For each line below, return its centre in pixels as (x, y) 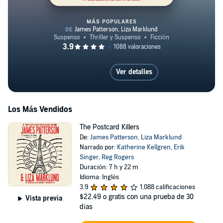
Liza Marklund (161, 137)
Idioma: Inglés (99, 177)
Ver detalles (134, 72)
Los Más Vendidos (40, 110)
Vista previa (44, 198)
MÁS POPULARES (111, 22)
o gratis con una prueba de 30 (148, 197)
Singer (89, 157)
